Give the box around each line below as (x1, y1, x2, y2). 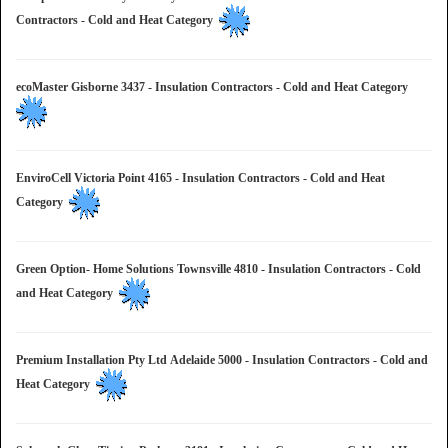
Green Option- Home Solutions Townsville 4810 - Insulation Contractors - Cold (16, 262, 421, 276)
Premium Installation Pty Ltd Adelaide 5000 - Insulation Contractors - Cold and (16, 353, 428, 367)
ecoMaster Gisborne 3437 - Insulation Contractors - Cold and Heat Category (16, 80, 414, 94)
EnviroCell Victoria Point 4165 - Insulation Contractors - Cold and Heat (16, 171, 385, 185)
